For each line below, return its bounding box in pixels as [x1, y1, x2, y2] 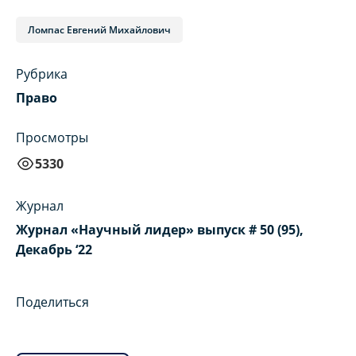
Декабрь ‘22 [16, 241, 92, 259]
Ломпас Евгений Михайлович [28, 23, 171, 37]
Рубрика [16, 65, 68, 83]
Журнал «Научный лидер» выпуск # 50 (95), [16, 221, 304, 239]
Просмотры [16, 129, 88, 147]
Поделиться [16, 293, 89, 311]
